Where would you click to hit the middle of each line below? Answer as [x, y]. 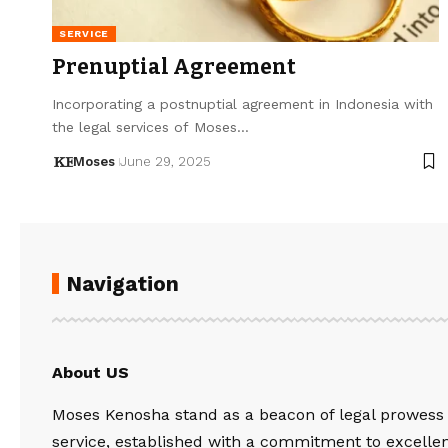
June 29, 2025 [165, 161]
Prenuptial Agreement [174, 66]
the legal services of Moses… [150, 126]
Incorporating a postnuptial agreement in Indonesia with [242, 103]
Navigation [122, 283]
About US [90, 372]
